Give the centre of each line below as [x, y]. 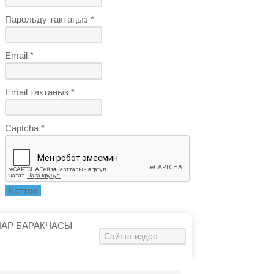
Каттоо [23, 190]
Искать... [119, 235]
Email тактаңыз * [40, 92]
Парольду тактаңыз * [50, 19]
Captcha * [25, 128]
